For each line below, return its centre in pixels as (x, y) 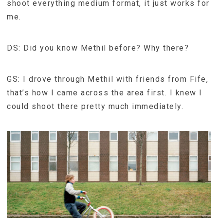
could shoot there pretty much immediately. (95, 106)
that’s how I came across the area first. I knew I (105, 92)
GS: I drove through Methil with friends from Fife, (108, 79)
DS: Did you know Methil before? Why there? (98, 48)
